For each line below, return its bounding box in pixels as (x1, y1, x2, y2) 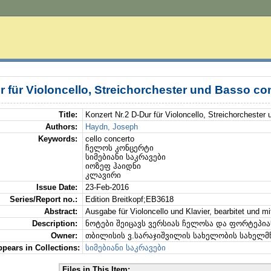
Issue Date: (36, 183, 80, 192)
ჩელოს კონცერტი (85, 143, 154, 152)
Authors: (45, 122, 80, 131)
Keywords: (38, 134, 80, 143)
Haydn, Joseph (85, 122, 138, 131)
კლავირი (85, 171, 121, 180)
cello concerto (85, 134, 134, 143)
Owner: (50, 231, 80, 240)
